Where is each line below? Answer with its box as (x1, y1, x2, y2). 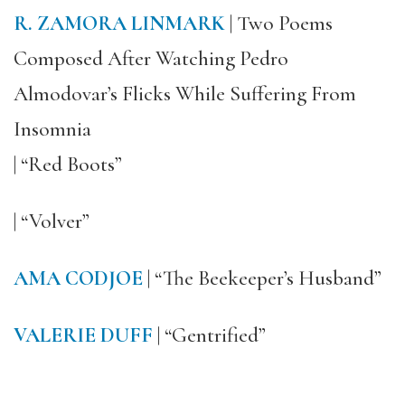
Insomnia (14, 117, 91, 142)
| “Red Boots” (14, 152, 122, 177)
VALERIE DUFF (14, 323, 153, 348)
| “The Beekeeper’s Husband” (143, 266, 381, 291)
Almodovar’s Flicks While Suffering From (14, 81, 356, 107)
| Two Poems (225, 11, 333, 36)
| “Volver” (14, 209, 89, 234)
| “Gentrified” (153, 323, 266, 348)
